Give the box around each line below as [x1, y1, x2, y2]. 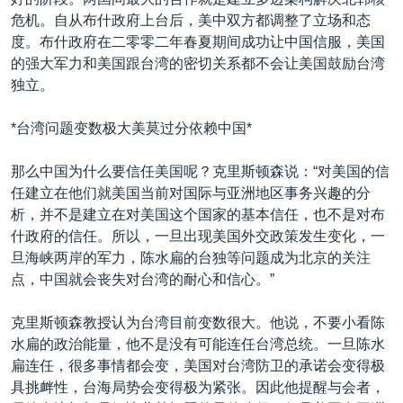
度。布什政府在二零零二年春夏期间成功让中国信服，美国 [11, 34, 385, 49]
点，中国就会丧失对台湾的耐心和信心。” [11, 272, 274, 287]
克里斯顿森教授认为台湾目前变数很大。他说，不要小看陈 [11, 315, 385, 330]
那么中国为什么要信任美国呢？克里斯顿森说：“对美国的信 [11, 164, 390, 179]
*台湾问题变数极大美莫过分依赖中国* [11, 121, 252, 136]
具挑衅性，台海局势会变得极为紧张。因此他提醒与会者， [11, 380, 385, 395]
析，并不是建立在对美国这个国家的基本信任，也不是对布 [11, 207, 385, 222]
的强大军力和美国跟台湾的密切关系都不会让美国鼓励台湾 [11, 56, 385, 71]
